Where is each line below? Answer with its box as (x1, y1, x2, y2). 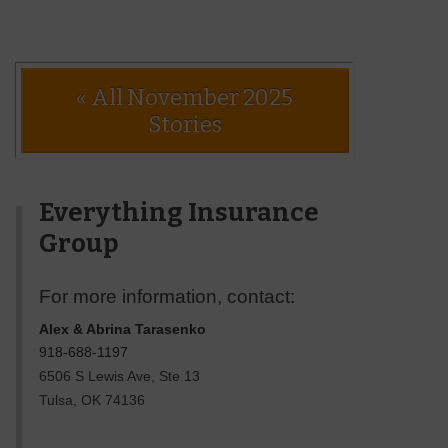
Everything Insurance (38, 197, 319, 229)
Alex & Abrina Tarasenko (38, 320, 206, 337)
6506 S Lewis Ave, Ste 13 (38, 368, 200, 384)
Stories (147, 110, 222, 138)
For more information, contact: (38, 285, 295, 307)
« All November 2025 (76, 83, 294, 111)
